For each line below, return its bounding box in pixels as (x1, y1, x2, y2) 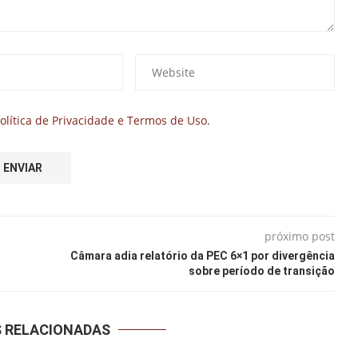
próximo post (264, 228, 335, 244)
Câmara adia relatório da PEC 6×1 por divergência (70, 249, 335, 262)
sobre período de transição (188, 264, 335, 277)
